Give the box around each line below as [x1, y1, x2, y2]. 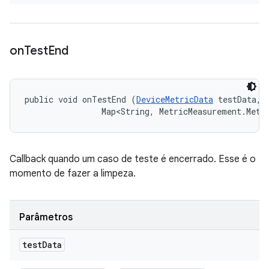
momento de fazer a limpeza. [10, 168, 136, 180]
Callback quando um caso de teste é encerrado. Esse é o [10, 153, 256, 165]
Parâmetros [19, 211, 73, 223]
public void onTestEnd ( [25, 94, 136, 105]
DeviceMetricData [136, 94, 213, 105]
